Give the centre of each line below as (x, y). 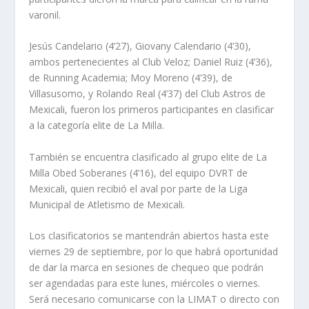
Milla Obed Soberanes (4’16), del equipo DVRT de (139, 172)
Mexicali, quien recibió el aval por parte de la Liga (139, 188)
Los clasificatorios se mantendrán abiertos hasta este (149, 235)
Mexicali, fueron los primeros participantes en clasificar (152, 110)
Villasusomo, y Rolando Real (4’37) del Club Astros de (148, 94)
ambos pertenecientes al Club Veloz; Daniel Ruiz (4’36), (151, 62)
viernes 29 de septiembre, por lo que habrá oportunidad (154, 251)
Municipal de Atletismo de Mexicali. (107, 204)
